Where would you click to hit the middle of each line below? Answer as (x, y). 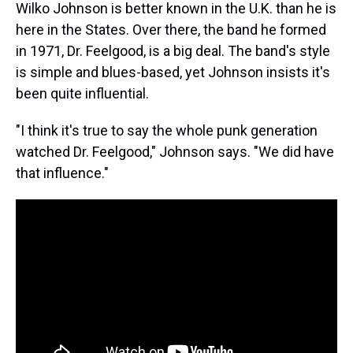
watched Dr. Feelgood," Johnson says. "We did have (175, 152)
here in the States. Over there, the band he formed (171, 30)
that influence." (62, 173)
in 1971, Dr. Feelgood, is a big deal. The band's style (173, 51)
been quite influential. (82, 93)
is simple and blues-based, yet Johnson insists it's (173, 72)
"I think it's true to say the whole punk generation (167, 130)
